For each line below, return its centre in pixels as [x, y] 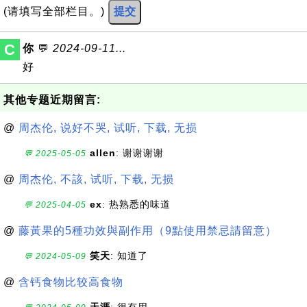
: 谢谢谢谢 [140, 153]
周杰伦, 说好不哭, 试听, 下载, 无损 [108, 128]
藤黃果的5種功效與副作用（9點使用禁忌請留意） [148, 231]
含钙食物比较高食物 [71, 282]
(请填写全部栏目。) [56, 11]
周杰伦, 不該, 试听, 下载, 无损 [96, 179]
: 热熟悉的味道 [136, 204]
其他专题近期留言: [52, 100]
